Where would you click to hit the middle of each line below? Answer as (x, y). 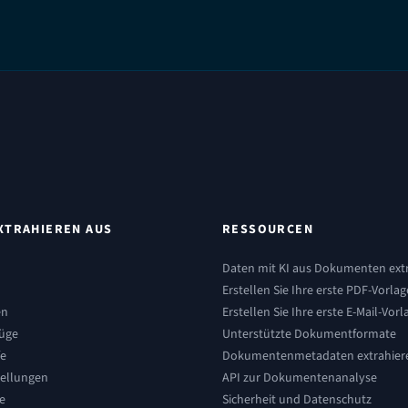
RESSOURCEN (268, 229)
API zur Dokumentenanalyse (300, 378)
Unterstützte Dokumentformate (309, 334)
